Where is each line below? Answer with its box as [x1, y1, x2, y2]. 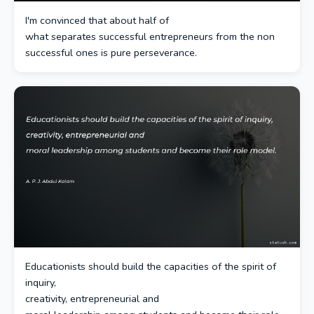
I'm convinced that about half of [25, 13, 169, 27]
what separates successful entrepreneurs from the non [25, 29, 275, 43]
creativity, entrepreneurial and [25, 291, 159, 306]
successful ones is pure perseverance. [25, 46, 197, 60]
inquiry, [25, 275, 56, 289]
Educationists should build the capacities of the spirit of [25, 259, 276, 273]
